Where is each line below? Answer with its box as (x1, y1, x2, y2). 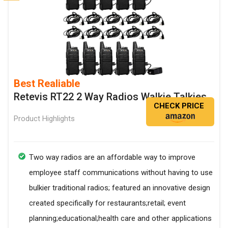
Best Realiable (14, 77, 80, 90)
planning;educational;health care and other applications (29, 214, 212, 223)
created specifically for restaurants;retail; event (29, 198, 186, 208)
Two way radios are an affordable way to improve (29, 153, 195, 162)
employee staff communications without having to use (29, 168, 213, 178)
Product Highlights (14, 114, 75, 124)
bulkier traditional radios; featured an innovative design (29, 183, 210, 193)
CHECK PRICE (154, 101, 204, 111)
